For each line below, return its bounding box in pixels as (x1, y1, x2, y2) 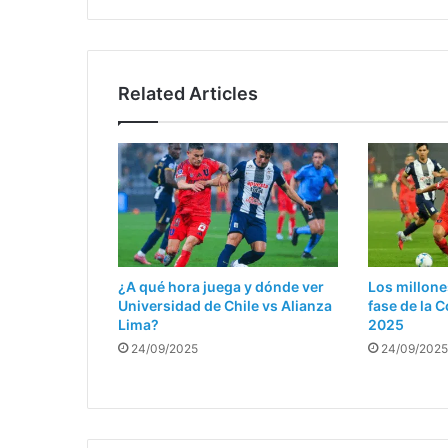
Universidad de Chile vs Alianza (118, 297, 332, 315)
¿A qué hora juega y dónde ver (118, 278, 324, 296)
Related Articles (118, 83, 258, 104)
